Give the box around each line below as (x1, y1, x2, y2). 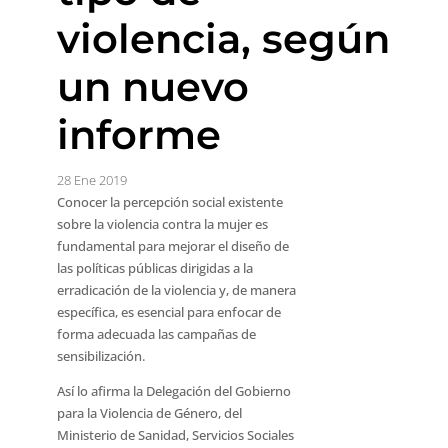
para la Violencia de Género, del (56, 404, 242, 422)
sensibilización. (56, 347, 145, 365)
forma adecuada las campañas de (56, 325, 256, 343)
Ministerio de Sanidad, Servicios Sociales (56, 426, 294, 444)
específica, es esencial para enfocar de (56, 303, 281, 321)
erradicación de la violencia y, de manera (56, 281, 296, 299)
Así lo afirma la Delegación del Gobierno (56, 382, 291, 400)
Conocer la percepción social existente (56, 193, 283, 211)
